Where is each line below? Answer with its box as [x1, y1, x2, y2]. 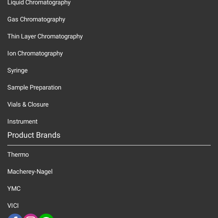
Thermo [7, 151, 29, 158]
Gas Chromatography [7, 16, 65, 23]
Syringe [7, 67, 28, 74]
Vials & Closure [7, 101, 49, 108]
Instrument [7, 118, 37, 125]
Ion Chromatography [7, 50, 63, 57]
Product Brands [7, 130, 60, 140]
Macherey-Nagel [7, 168, 53, 175]
